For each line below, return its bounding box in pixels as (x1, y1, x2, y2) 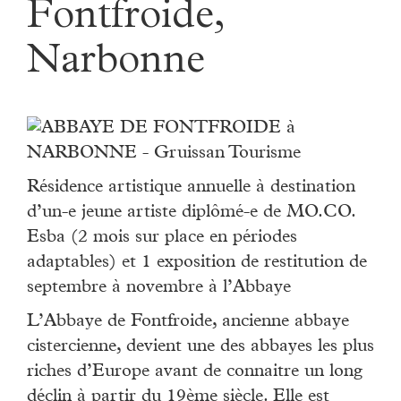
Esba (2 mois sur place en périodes (27, 228, 297, 247)
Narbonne (27, 42, 205, 84)
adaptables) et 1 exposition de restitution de (27, 253, 367, 272)
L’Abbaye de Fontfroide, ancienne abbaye (27, 312, 349, 331)
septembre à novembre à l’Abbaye (27, 278, 291, 297)
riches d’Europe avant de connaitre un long (27, 363, 363, 381)
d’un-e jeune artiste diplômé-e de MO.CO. (27, 203, 355, 222)
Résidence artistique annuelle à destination (27, 178, 355, 197)
